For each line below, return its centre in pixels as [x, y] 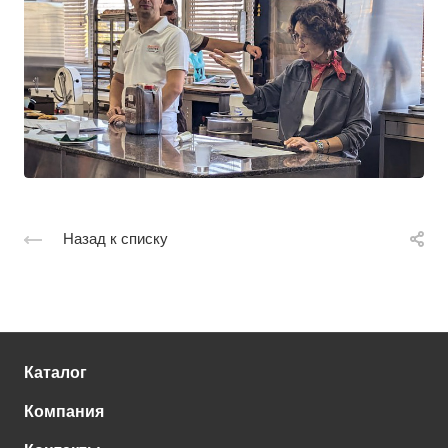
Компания [64, 411]
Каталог [55, 372]
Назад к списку [115, 238]
